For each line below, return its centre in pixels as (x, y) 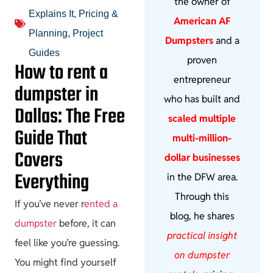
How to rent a (61, 73)
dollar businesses (202, 158)
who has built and (202, 99)
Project (88, 33)
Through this (202, 197)
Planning (48, 33)
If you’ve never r (49, 204)
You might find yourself (66, 262)
